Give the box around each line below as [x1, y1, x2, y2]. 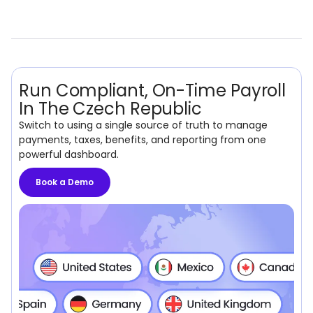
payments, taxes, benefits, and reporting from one [19, 133, 266, 147]
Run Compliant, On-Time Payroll [19, 79, 286, 102]
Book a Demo [36, 176, 94, 188]
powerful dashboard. [19, 147, 119, 161]
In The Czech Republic [19, 97, 202, 120]
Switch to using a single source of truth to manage [19, 118, 268, 132]
